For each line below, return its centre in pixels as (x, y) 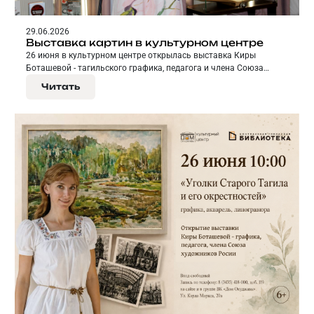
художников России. (68, 81)
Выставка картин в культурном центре (145, 43)
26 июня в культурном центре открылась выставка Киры (141, 56)
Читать (61, 87)
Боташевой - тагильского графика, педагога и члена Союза (145, 68)
